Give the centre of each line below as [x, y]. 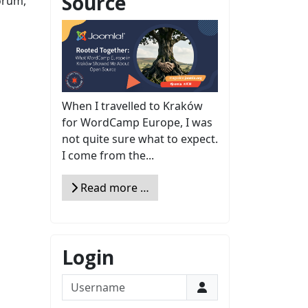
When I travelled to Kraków [132, 106]
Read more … [113, 187]
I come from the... [108, 155]
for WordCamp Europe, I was [137, 122]
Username [88, 282]
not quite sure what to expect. [140, 139]
